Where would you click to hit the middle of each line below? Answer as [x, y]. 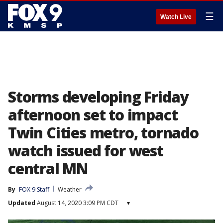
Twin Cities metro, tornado [103, 133]
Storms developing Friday [98, 97]
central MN [48, 168]
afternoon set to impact [93, 115]
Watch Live [176, 17]
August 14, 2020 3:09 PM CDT [77, 203]
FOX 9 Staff [34, 189]
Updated [22, 203]
